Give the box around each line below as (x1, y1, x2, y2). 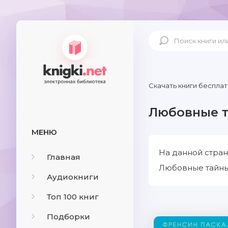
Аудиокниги (47, 172, 99, 182)
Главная (47, 152, 80, 162)
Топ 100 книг (47, 192, 99, 202)
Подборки (47, 212, 90, 221)
